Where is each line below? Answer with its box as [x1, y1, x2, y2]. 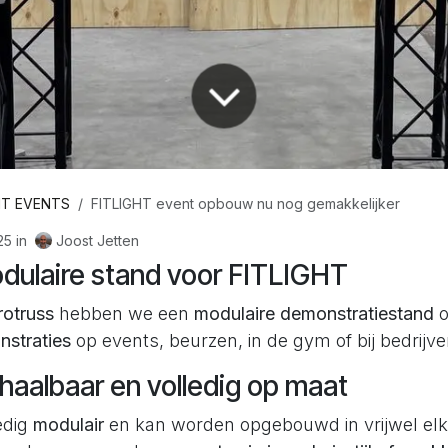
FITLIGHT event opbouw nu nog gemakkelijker [91, 195, 400, 213]
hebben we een [54, 303, 194, 325]
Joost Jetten [55, 231, 139, 249]
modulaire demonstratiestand [194, 303, 434, 325]
